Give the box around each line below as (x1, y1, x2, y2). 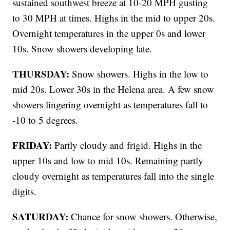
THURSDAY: (12, 67, 72, 81)
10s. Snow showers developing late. (12, 42, 152, 55)
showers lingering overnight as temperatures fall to (12, 98, 208, 111)
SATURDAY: (12, 209, 71, 224)
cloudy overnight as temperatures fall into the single (12, 169, 215, 183)
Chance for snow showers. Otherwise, (71, 210, 218, 223)
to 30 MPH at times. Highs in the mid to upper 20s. (12, 11, 216, 25)
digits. (12, 185, 37, 198)
